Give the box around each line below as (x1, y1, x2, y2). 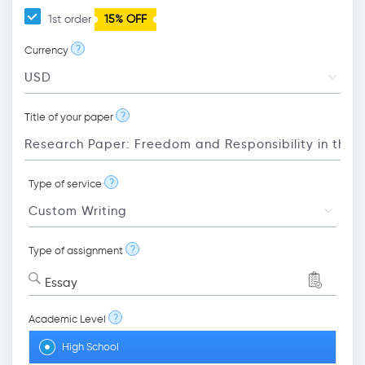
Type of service (29, 178, 102, 190)
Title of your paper (24, 111, 113, 123)
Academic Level (29, 313, 106, 325)
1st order (45, 12, 95, 26)
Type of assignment (29, 244, 123, 257)
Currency (24, 44, 68, 56)
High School (62, 341, 119, 353)
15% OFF (104, 12, 147, 26)
